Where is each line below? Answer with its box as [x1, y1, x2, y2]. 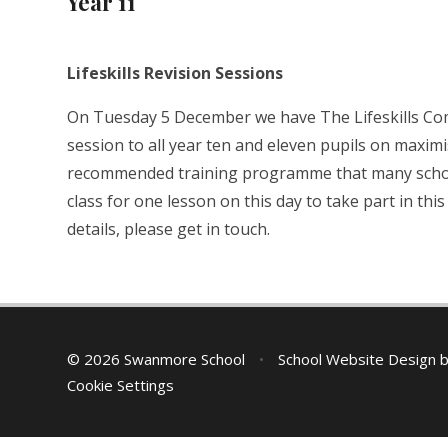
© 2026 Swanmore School [67, 349, 250, 370]
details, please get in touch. [67, 218, 271, 241]
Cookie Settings [67, 375, 175, 396]
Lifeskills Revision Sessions [67, 62, 284, 85]
